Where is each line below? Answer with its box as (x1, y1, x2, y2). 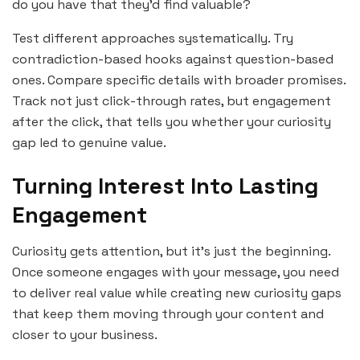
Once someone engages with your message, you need (12, 263, 339, 280)
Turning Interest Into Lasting (12, 171, 318, 200)
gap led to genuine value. (12, 134, 166, 152)
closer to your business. (12, 325, 157, 343)
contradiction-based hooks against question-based (12, 51, 333, 68)
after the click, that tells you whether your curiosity (12, 113, 331, 131)
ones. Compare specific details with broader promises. (12, 72, 346, 89)
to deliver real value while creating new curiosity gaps (12, 284, 342, 301)
